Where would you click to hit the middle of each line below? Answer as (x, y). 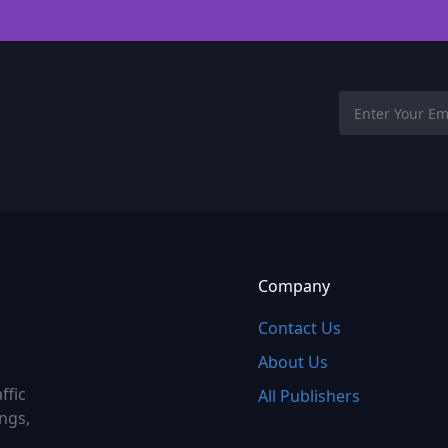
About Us (293, 362)
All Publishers (309, 396)
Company (294, 286)
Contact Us (299, 328)
